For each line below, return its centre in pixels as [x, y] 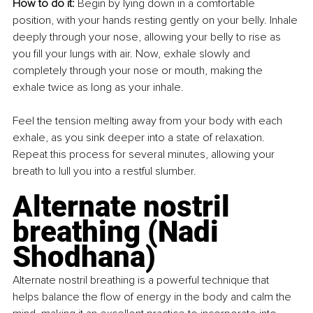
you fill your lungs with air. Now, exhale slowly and [133, 54]
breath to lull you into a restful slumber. [104, 172]
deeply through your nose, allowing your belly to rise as [148, 37]
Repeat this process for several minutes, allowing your [145, 155]
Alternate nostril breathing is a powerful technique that [142, 281]
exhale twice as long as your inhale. [98, 88]
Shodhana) [84, 257]
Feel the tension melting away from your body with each [149, 121]
